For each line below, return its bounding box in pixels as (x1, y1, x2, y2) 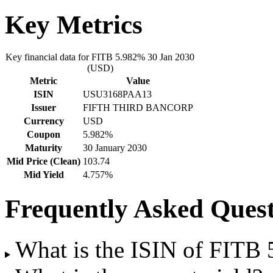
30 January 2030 (83, 142, 147, 153)
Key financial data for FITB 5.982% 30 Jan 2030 (5, 51, 194, 62)
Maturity (25, 142, 62, 153)
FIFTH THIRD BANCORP (83, 102, 193, 113)
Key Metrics (5, 10, 143, 39)
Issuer (31, 102, 56, 113)
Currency (23, 115, 64, 126)
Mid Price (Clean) (7, 155, 80, 166)
